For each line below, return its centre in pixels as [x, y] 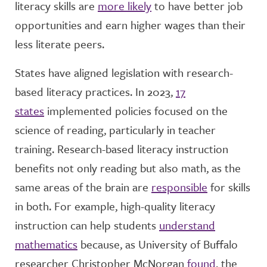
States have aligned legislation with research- [124, 72]
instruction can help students [87, 225]
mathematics [46, 244]
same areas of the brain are [83, 187]
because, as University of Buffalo [158, 244]
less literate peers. [60, 44]
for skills [229, 187]
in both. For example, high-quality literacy [115, 206]
